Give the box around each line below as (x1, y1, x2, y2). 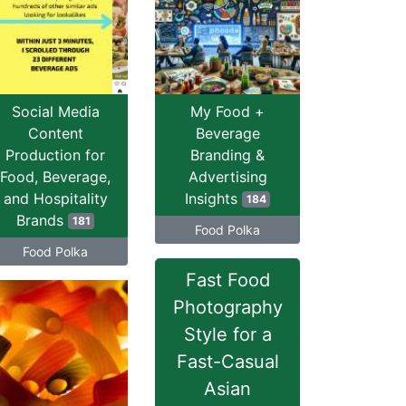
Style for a (183, 324, 272, 345)
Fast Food (185, 269, 270, 291)
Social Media (11, 102, 100, 121)
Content (27, 124, 83, 142)
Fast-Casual (176, 351, 279, 372)
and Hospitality (3, 189, 108, 208)
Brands (15, 211, 68, 229)
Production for (5, 146, 105, 164)
